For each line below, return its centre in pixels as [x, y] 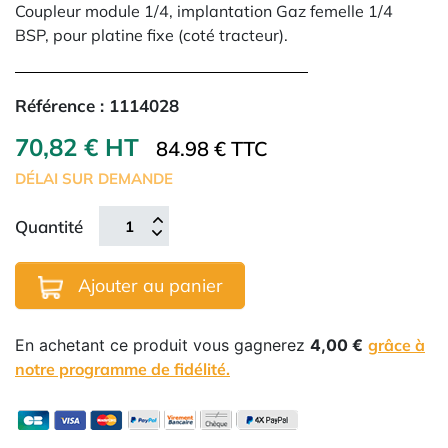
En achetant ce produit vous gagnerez [162, 345]
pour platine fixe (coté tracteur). [170, 35]
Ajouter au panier [150, 285]
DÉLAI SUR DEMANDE [94, 178]
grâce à [396, 345]
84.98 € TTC [212, 148]
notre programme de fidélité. [122, 369]
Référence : [62, 105]
